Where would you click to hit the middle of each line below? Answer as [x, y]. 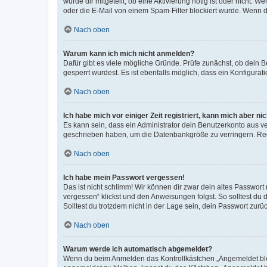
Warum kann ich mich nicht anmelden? [129, 53]
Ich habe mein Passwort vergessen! [124, 177]
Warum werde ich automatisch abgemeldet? [138, 249]
